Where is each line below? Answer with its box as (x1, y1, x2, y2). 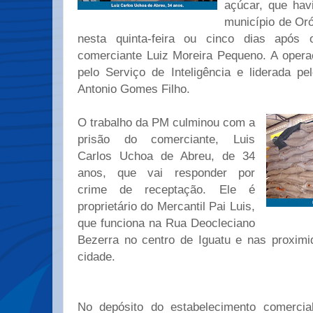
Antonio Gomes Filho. (78, 82, 194, 96)
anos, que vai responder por (78, 166, 255, 180)
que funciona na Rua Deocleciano (78, 216, 255, 231)
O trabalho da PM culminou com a (78, 115, 255, 130)
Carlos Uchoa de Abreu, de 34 (78, 149, 255, 163)
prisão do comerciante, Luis (78, 132, 255, 147)
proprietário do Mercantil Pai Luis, (78, 199, 255, 214)
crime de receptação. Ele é (78, 182, 255, 197)
